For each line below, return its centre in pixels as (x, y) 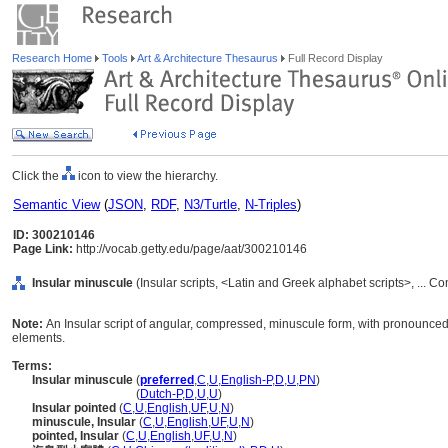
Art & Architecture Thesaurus (208, 58)
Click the (37, 176)
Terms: (32, 366)
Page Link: (43, 249)
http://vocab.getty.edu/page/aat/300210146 (190, 249)
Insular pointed (74, 408)
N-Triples (271, 204)
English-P (246, 380)
